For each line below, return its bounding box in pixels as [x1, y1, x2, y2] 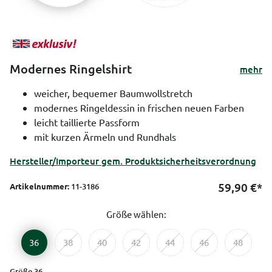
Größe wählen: [106, 208, 166, 220]
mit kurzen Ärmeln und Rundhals [34, 130, 176, 143]
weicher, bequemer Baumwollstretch [34, 86, 192, 99]
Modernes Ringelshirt [10, 60, 132, 76]
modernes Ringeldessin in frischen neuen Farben [34, 101, 244, 114]
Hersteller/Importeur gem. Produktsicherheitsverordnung [10, 154, 256, 167]
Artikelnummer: [10, 180, 69, 191]
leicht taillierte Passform [34, 115, 140, 128]
